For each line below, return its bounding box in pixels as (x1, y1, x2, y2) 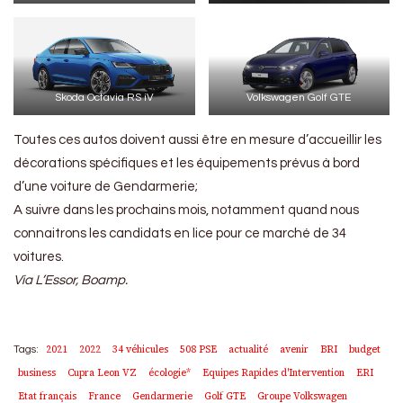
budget (349, 342, 381, 356)
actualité (228, 342, 268, 356)
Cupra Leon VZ (67, 365, 137, 380)
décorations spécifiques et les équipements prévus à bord (13, 156, 360, 170)
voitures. (13, 249, 64, 264)
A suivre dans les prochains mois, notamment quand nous (13, 202, 359, 217)
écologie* (148, 365, 191, 380)
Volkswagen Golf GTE (246, 92, 352, 104)
